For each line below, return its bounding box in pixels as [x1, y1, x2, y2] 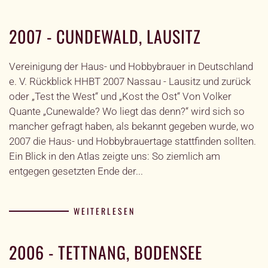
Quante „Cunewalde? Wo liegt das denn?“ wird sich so [9, 105, 245, 117]
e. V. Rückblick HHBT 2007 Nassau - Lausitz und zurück [9, 75, 251, 87]
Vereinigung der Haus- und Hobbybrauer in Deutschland [9, 60, 253, 72]
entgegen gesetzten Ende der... [9, 165, 143, 177]
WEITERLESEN [74, 205, 135, 218]
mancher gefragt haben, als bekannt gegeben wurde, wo [9, 120, 254, 132]
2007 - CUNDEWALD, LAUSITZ [9, 24, 201, 48]
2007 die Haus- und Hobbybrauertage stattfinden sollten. [9, 135, 256, 147]
